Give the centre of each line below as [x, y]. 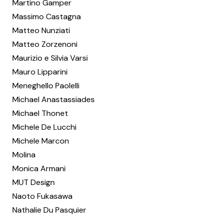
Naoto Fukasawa [42, 196]
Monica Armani [39, 168]
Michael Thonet [40, 113]
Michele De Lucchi [44, 127]
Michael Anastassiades [54, 99]
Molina [24, 155]
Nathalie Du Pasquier [49, 210]
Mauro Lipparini [40, 72]
